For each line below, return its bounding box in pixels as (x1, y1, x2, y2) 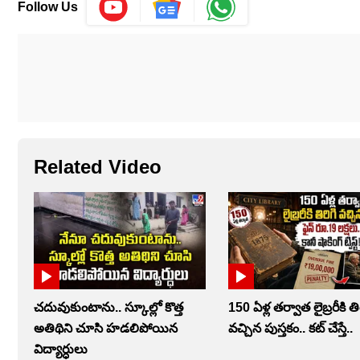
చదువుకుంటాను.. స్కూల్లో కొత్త (34, 300, 183, 314)
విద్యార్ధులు (34, 342, 88, 356)
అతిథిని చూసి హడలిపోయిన (34, 321, 178, 335)
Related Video (34, 156, 162, 178)
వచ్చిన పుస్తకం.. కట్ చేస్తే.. (228, 321, 354, 335)
